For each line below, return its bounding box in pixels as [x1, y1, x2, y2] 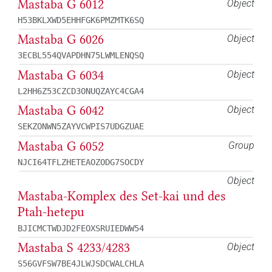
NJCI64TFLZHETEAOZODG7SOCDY [18, 157, 144, 167]
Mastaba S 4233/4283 [18, 239, 130, 256]
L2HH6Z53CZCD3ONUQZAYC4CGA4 [18, 86, 144, 96]
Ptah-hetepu [18, 204, 84, 220]
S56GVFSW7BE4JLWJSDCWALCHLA [18, 259, 144, 269]
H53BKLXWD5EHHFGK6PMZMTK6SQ [18, 15, 144, 25]
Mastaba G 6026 [18, 32, 104, 48]
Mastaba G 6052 [18, 138, 104, 154]
